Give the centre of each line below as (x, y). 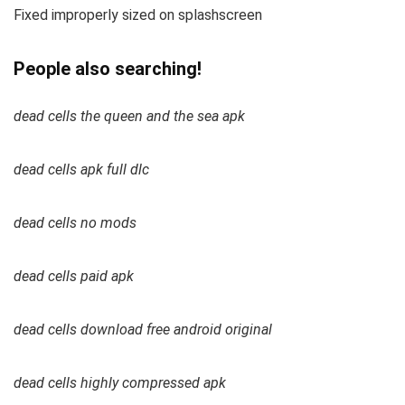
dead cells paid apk (74, 277)
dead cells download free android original (143, 330)
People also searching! (108, 69)
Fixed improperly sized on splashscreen (138, 15)
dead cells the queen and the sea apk (129, 117)
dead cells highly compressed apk (120, 383)
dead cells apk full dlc (81, 170)
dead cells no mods (75, 223)
